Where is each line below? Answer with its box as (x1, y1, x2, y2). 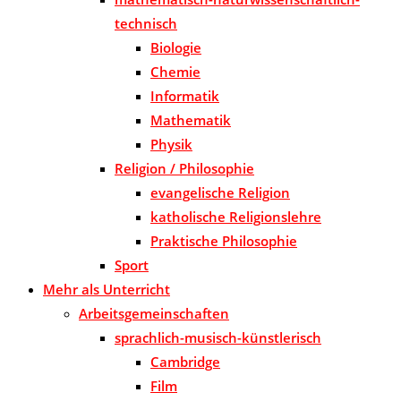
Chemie (150, 63, 200, 81)
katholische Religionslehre (150, 208, 321, 226)
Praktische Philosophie (150, 232, 297, 251)
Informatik (150, 87, 219, 106)
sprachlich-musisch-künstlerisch (115, 328, 321, 347)
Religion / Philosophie (115, 159, 254, 178)
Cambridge (150, 353, 220, 371)
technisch (115, 14, 177, 33)
